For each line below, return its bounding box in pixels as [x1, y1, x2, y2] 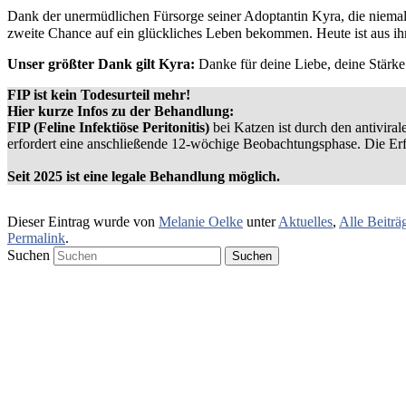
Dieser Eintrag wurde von [7, 213, 159, 229]
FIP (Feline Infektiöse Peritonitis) [7, 119, 209, 135]
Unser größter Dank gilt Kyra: [7, 55, 195, 72]
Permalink [7, 229, 65, 246]
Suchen [7, 246, 50, 263]
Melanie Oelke [159, 213, 243, 229]
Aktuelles [278, 213, 333, 229]
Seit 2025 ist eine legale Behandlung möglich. [7, 168, 280, 184]
